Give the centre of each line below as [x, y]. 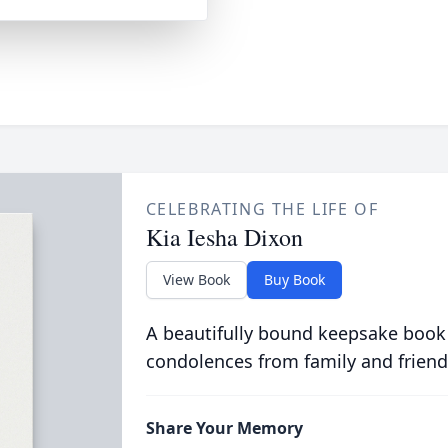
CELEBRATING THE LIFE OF [262, 209]
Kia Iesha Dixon [224, 237]
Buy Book [294, 279]
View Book [196, 279]
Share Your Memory [224, 428]
